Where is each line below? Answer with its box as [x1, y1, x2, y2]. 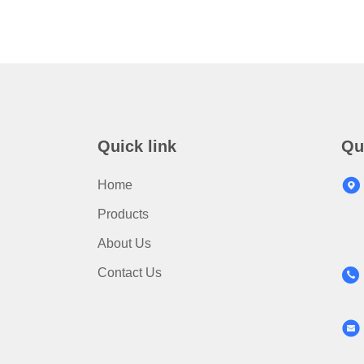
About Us [97, 236, 151, 250]
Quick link [97, 137, 176, 155]
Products [97, 207, 149, 221]
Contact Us [97, 266, 162, 279]
